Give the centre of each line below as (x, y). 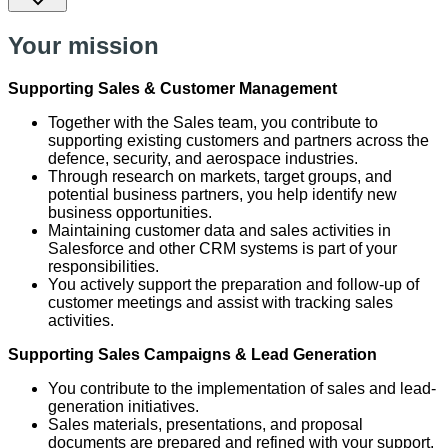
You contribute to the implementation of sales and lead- (242, 388)
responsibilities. (105, 266)
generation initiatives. (125, 406)
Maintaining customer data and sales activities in (219, 230)
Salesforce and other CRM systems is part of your (222, 248)
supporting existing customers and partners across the (238, 140)
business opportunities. (132, 212)
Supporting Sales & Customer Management (172, 88)
